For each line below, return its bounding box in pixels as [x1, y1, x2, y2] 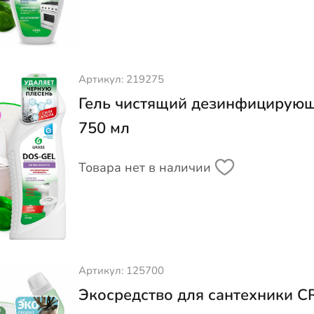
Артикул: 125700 [78, 264, 164, 278]
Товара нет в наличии [78, 158, 211, 176]
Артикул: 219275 [78, 71, 164, 86]
